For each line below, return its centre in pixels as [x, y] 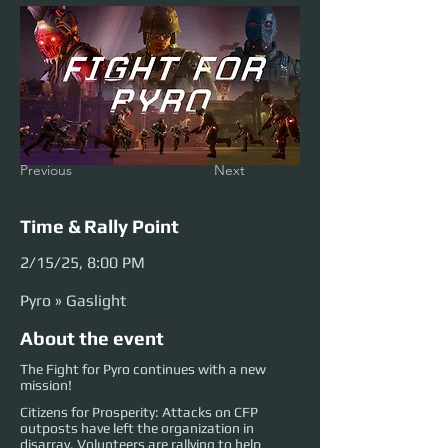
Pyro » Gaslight [73, 301]
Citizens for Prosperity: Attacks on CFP [139, 412]
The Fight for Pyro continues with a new [143, 369]
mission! [46, 385]
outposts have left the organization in [137, 428]
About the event [92, 338]
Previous [46, 170]
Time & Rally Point [99, 226]
